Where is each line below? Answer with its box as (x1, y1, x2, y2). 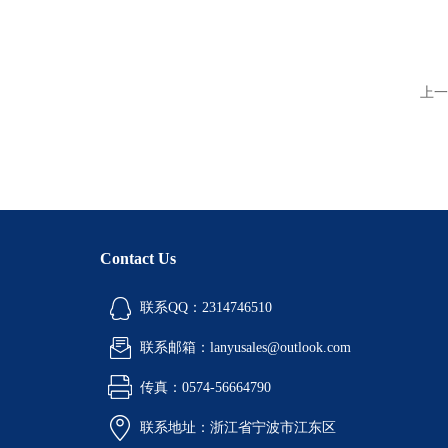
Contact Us (100, 250, 176, 267)
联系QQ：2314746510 (140, 300, 272, 315)
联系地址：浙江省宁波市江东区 (140, 420, 336, 435)
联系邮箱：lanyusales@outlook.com (140, 340, 351, 355)
